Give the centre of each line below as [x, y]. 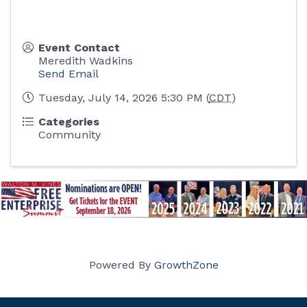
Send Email [69, 73]
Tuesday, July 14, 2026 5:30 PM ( [124, 97]
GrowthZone [186, 265]
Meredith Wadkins [86, 60]
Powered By [121, 265]
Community [70, 134]
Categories [69, 121]
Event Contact [79, 47]
